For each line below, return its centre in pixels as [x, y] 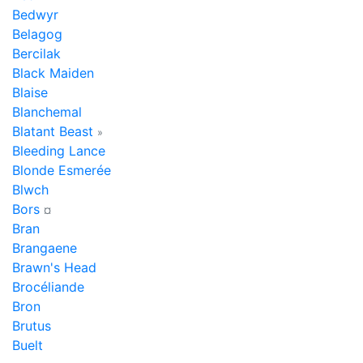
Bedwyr [35, 15]
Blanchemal [47, 112]
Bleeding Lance [59, 151]
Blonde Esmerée [62, 170]
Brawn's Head [54, 267]
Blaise [30, 92]
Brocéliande [48, 287]
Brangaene [45, 248]
